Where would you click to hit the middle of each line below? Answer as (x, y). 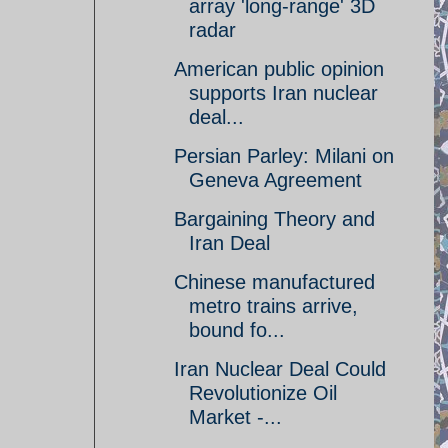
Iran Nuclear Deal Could (280, 369)
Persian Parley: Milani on (284, 156)
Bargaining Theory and (274, 219)
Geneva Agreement (275, 180)
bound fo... (237, 330)
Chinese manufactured (274, 282)
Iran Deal (229, 243)
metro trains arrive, (273, 306)
